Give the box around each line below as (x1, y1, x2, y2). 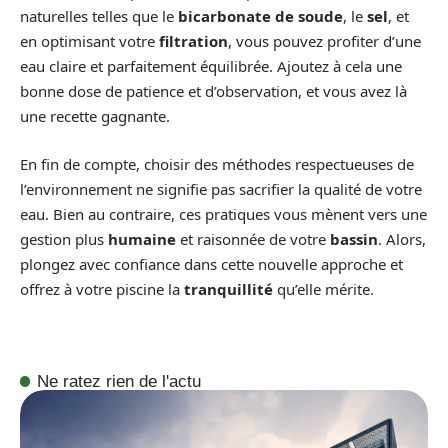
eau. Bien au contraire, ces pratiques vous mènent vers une (20, 203, 427, 224)
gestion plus (20, 228, 108, 249)
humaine (108, 228, 176, 249)
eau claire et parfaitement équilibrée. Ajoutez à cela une (20, 56, 402, 77)
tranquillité (184, 278, 273, 299)
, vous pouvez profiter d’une (228, 31, 421, 52)
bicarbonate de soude (178, 6, 343, 27)
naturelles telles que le (20, 6, 178, 27)
